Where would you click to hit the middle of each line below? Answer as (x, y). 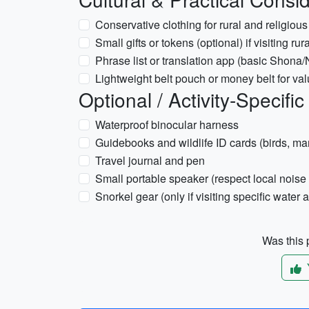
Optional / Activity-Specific (191, 99)
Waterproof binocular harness (167, 124)
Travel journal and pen (150, 160)
